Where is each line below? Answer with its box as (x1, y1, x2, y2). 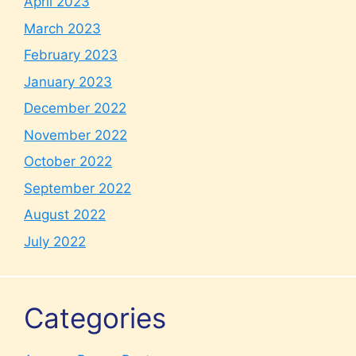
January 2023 (24, 73, 112, 90)
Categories (24, 300, 166, 335)
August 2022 (24, 207, 106, 222)
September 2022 (24, 180, 131, 196)
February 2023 (24, 47, 118, 63)
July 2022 (24, 233, 86, 250)
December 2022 (24, 100, 126, 116)
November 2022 (24, 126, 127, 143)
